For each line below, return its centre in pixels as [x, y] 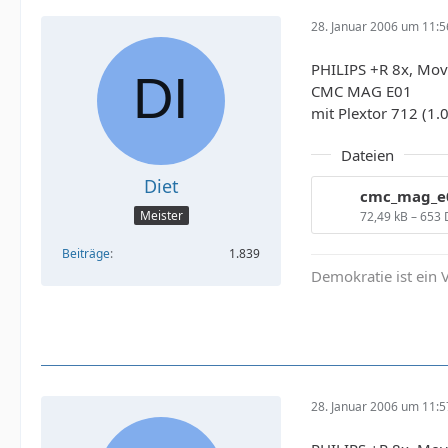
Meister [161, 216]
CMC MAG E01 [361, 90]
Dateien [367, 154]
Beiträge [86, 254]
